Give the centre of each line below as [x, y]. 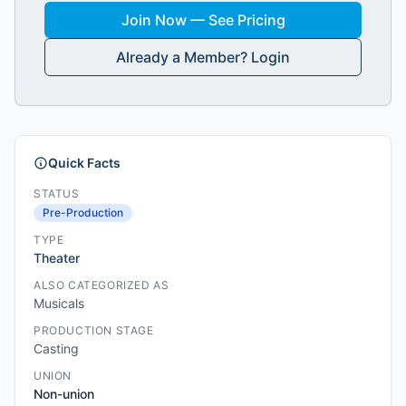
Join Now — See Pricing [203, 20]
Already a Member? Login [203, 57]
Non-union [64, 394]
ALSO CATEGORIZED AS [101, 285]
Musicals [59, 303]
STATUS [57, 193]
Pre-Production [83, 213]
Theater [57, 258]
